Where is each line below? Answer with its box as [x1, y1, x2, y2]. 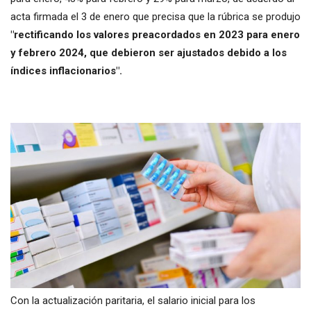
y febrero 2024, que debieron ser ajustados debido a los [10, 46, 287, 59]
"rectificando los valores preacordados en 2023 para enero [10, 28, 300, 41]
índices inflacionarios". [10, 64, 122, 77]
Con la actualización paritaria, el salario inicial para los [10, 294, 255, 308]
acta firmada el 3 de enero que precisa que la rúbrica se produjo [10, 10, 301, 23]
